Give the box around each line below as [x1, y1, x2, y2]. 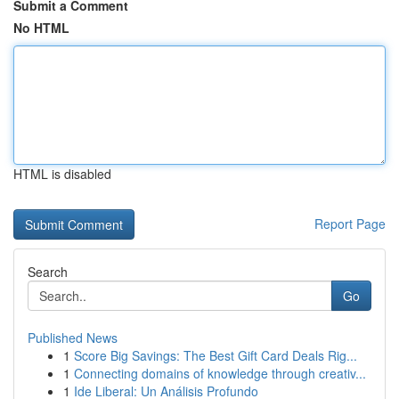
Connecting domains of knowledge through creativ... [74, 364, 366, 382]
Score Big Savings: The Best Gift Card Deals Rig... [74, 346, 357, 364]
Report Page [314, 215, 386, 232]
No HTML [13, 19, 69, 37]
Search [28, 263, 68, 281]
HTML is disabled [13, 165, 111, 183]
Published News [28, 329, 118, 346]
